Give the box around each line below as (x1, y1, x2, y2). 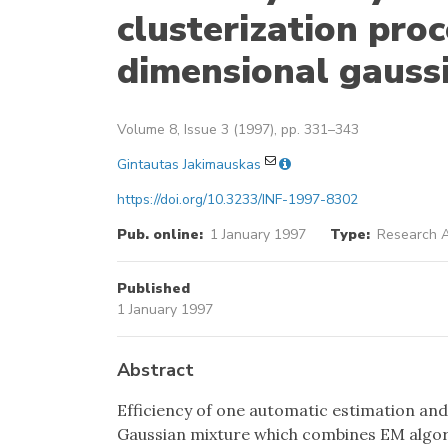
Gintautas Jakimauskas (117, 155, 261, 174)
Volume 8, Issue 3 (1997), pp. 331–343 (117, 120, 359, 139)
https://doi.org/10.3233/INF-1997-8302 (117, 190, 358, 209)
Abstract (117, 358, 194, 382)
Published (117, 279, 190, 298)
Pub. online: (117, 225, 203, 244)
